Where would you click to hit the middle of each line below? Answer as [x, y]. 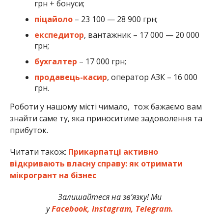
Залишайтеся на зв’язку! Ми [110, 197]
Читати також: [39, 151]
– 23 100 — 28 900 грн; [115, 19]
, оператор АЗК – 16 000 [152, 77]
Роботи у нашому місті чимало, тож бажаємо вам [106, 106]
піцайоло [53, 19]
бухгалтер [55, 61]
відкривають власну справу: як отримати [96, 163]
